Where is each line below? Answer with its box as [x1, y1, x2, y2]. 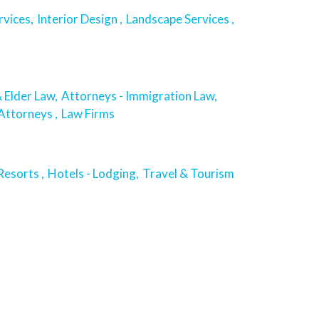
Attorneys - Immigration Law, [61, 88, 217, 104]
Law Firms [61, 106, 115, 122]
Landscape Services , [126, 11, 234, 26]
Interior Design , [37, 11, 122, 26]
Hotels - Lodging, [48, 165, 139, 181]
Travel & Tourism [142, 165, 236, 181]
